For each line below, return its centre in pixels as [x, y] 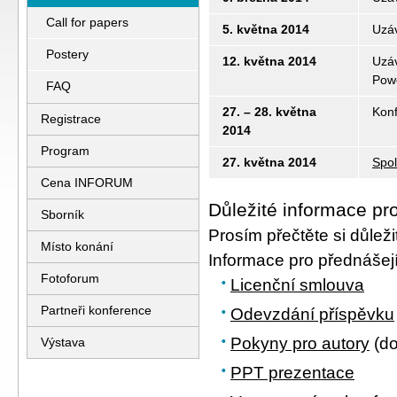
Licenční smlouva [297, 285]
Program [65, 151]
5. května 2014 [266, 29]
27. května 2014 [269, 162]
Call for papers [87, 22]
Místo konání [77, 246]
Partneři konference [96, 310]
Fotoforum [70, 278]
